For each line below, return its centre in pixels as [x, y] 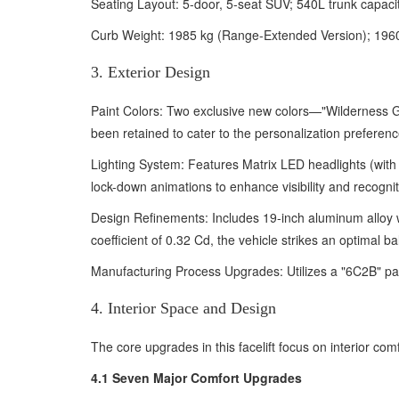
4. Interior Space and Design [183, 308]
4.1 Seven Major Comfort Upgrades [196, 378]
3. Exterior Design [151, 72]
